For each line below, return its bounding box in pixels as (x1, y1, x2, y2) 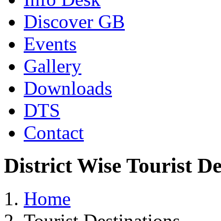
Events (24, 33, 76, 54)
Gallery (24, 55, 81, 76)
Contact (24, 122, 84, 143)
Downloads (24, 77, 112, 99)
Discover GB (24, 11, 125, 32)
